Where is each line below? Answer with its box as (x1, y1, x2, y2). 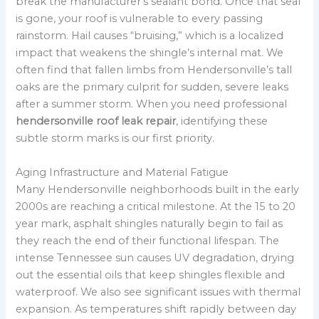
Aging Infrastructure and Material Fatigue (16, 165, 229, 179)
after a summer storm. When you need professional (16, 98, 288, 111)
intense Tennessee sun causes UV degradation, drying (16, 251, 295, 264)
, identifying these (176, 115, 268, 128)
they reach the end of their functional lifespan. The (16, 234, 280, 247)
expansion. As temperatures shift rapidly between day (16, 302, 297, 315)
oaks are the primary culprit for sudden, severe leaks (16, 80, 289, 94)
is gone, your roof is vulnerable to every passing (16, 12, 263, 26)
